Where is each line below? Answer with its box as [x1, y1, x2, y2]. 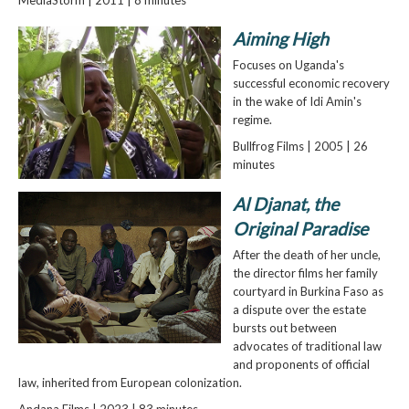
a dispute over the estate [232, 301, 366, 317]
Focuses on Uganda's [232, 58, 344, 73]
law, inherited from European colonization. [17, 374, 242, 390]
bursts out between [232, 320, 337, 335]
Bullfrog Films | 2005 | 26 [232, 139, 368, 154]
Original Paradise [232, 217, 368, 239]
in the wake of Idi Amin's [232, 94, 362, 110]
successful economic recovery [232, 76, 390, 91]
